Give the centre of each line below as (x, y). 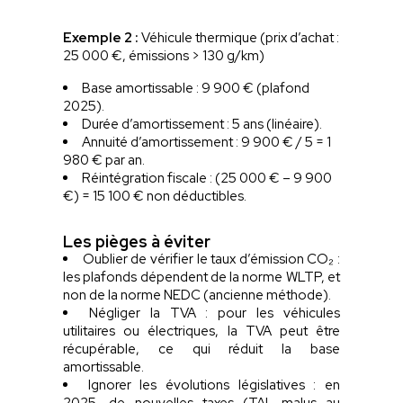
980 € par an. (106, 160)
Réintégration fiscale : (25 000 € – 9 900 (207, 178)
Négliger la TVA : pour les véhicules (214, 313)
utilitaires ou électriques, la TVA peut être (201, 331)
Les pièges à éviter (139, 241)
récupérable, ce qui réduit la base (201, 349)
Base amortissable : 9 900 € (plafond (196, 88)
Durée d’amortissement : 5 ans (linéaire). (204, 124)
